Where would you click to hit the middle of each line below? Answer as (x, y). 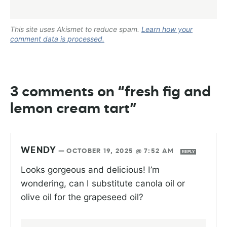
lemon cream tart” (73, 109)
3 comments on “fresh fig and (110, 92)
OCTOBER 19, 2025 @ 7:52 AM (121, 151)
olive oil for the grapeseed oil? (83, 197)
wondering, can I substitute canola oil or (103, 183)
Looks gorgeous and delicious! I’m (90, 169)
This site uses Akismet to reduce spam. (76, 29)
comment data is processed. (57, 39)
